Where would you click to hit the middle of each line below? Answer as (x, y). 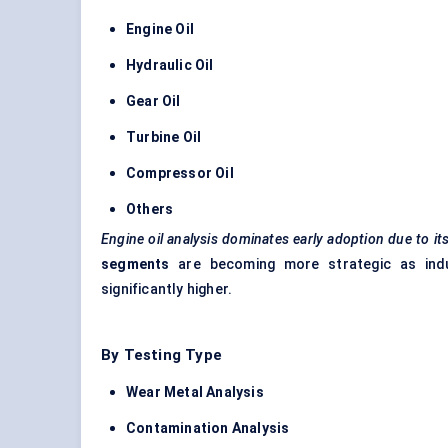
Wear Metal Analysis (195, 392)
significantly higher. (167, 289)
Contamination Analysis (208, 428)
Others (150, 209)
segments (135, 264)
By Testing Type (161, 355)
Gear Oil (153, 101)
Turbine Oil (164, 137)
